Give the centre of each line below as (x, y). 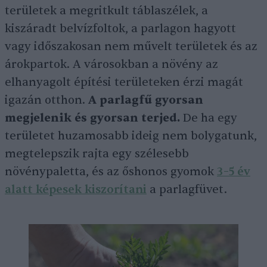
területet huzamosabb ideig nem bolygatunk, (131, 136)
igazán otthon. (46, 100)
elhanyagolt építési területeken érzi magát (124, 83)
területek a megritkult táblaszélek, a (106, 11)
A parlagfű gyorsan (146, 100)
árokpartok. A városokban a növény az (111, 65)
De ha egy (209, 118)
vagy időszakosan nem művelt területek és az (131, 47)
